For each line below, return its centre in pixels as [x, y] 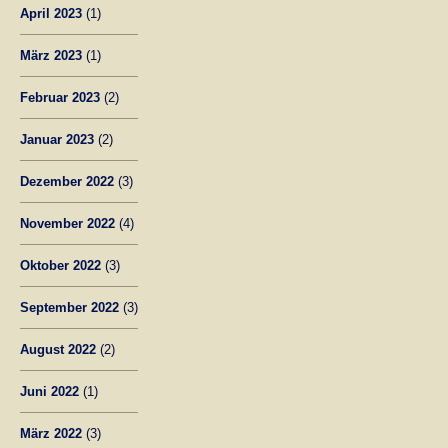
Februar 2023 [60, 97]
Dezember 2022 [67, 181]
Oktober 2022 [60, 265]
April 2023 [51, 13]
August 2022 [58, 349]
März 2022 [51, 433]
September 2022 [69, 307]
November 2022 [67, 223]
